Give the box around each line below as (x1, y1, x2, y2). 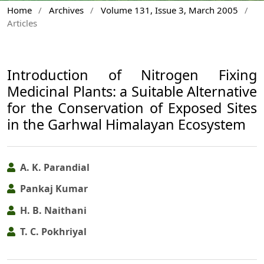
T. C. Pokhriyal (18, 225, 87, 239)
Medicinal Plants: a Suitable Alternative (7, 82, 257, 101)
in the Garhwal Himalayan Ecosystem (7, 115, 246, 134)
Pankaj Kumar (18, 182, 88, 196)
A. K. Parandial (18, 160, 90, 174)
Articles (7, 17, 37, 29)
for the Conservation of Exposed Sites (7, 98, 257, 118)
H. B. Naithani (18, 203, 87, 217)
